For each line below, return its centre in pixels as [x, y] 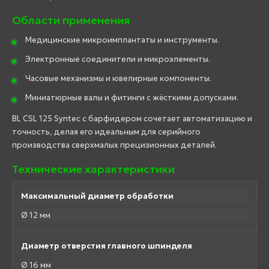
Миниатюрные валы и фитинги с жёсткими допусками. [132, 98]
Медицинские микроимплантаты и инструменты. [122, 40]
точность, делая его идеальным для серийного [106, 132]
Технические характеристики [93, 169]
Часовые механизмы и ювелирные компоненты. [118, 79]
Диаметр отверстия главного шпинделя [107, 246]
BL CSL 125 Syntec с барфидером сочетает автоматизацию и [132, 119]
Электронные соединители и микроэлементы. [118, 59]
